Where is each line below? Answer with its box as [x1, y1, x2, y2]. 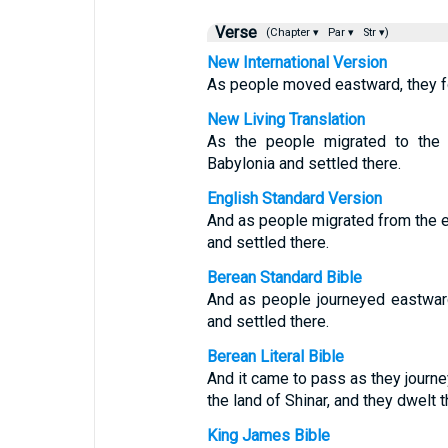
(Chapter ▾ [259, 26, 322, 39]
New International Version [206, 53, 387, 72]
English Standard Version [206, 189, 382, 208]
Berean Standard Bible [206, 268, 362, 287]
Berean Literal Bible [206, 347, 344, 366]
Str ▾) [359, 26, 389, 39]
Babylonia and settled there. [206, 154, 401, 173]
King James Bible [206, 426, 330, 445]
